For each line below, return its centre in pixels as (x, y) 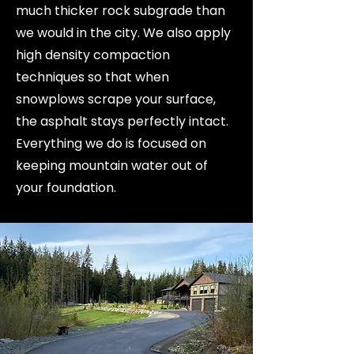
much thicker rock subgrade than (121, 11)
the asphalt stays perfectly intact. (122, 121)
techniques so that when (92, 77)
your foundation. (66, 188)
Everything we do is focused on (111, 143)
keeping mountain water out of (112, 166)
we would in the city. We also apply (123, 33)
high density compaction (93, 55)
